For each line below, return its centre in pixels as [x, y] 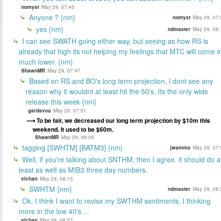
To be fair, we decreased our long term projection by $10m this [123, 120]
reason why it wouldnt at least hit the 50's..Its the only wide [117, 91]
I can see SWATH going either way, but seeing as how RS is [114, 41]
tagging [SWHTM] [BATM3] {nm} [72, 147]
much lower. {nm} [46, 61]
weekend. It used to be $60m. [73, 129]
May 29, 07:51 [70, 110]
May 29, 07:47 [64, 70]
